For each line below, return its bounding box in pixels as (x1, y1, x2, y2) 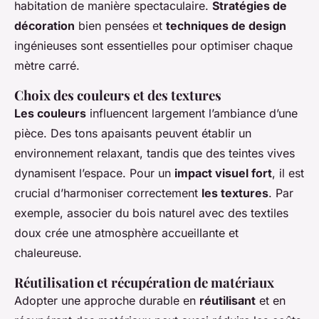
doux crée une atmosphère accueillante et (14, 226, 239, 241)
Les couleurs (14, 106, 86, 121)
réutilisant (199, 293, 256, 308)
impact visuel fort (174, 166, 272, 181)
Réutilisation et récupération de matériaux (14, 273, 274, 292)
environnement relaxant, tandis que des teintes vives (14, 146, 295, 161)
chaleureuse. (14, 246, 82, 261)
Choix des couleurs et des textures (14, 86, 221, 105)
